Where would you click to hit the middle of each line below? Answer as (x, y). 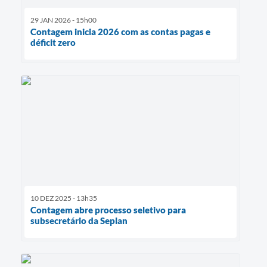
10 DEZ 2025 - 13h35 (64, 198)
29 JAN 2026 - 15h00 (63, 20)
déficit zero (53, 43)
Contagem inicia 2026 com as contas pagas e (120, 32)
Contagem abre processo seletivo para (108, 209)
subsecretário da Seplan (79, 220)
